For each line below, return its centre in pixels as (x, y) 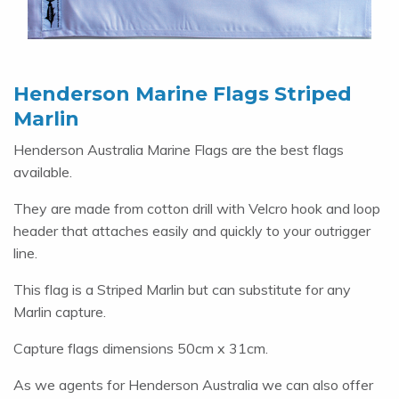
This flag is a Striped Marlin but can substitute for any (182, 290)
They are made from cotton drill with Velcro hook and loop (197, 209)
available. (43, 172)
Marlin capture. (60, 312)
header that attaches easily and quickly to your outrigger (192, 231)
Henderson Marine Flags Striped (183, 94)
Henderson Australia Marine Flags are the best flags (179, 150)
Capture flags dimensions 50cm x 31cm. (141, 349)
